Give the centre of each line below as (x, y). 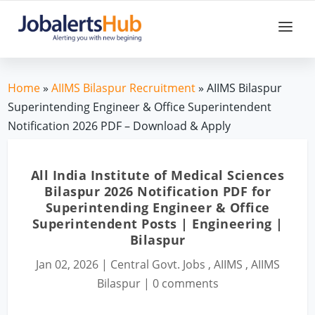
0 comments (185, 283)
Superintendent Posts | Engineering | (157, 223)
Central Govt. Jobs (157, 264)
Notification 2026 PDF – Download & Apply (120, 126)
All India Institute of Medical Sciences (157, 175)
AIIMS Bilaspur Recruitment (124, 88)
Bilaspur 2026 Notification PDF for (157, 191)
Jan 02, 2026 (67, 264)
